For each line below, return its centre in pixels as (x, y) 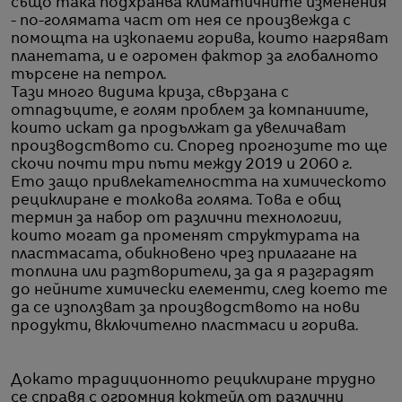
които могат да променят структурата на (185, 236)
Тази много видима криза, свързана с (150, 93)
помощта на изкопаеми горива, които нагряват (200, 39)
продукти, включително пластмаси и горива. (184, 326)
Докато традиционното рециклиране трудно (193, 380)
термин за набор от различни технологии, (176, 218)
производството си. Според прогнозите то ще (199, 147)
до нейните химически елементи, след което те (199, 290)
